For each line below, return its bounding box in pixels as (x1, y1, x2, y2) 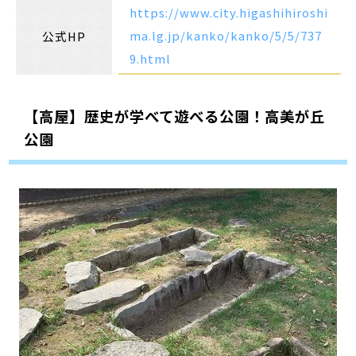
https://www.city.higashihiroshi (130, 3, 329, 21)
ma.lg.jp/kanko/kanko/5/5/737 (130, 26, 323, 44)
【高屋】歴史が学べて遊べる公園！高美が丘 (23, 106, 325, 127)
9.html (130, 49, 172, 67)
